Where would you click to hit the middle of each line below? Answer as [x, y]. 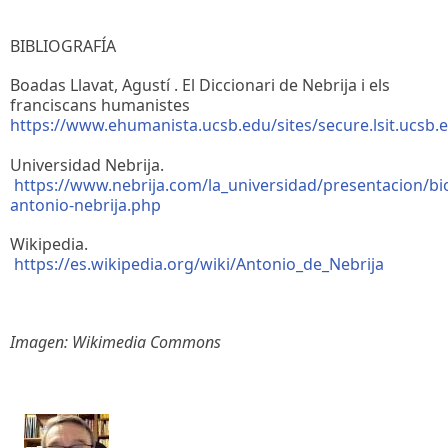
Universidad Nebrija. [87, 164]
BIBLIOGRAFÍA [63, 46]
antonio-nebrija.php [85, 204]
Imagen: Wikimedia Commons [115, 342]
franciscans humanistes [100, 105]
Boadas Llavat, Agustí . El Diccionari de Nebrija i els [200, 85]
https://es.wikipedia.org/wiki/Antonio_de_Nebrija [199, 263]
